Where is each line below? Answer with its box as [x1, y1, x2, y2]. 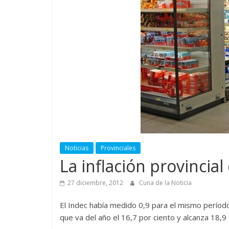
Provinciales [101, 143, 135, 152]
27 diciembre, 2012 [67, 178, 123, 187]
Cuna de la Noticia [139, 178, 192, 187]
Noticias [65, 143, 88, 152]
